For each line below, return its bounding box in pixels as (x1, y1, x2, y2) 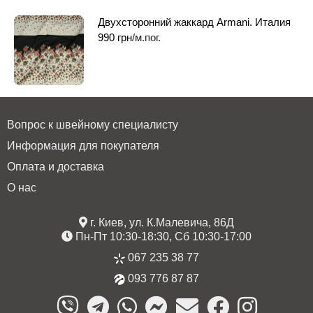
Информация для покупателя (7, 139, 159, 152)
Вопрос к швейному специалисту (7, 118, 178, 131)
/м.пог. (132, 31, 161, 43)
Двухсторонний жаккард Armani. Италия (98, 15, 291, 28)
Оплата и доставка (7, 160, 104, 173)
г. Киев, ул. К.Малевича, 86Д (87, 216, 234, 228)
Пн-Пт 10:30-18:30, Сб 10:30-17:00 (73, 230, 252, 242)
